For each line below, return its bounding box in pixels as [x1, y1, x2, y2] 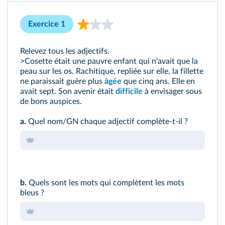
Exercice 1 [28, 20, 65, 28]
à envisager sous [143, 87, 202, 95]
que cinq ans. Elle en [122, 77, 195, 85]
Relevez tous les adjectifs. [20, 47, 109, 55]
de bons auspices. [20, 97, 82, 105]
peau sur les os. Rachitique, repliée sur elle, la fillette [20, 67, 203, 75]
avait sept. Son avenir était [20, 87, 116, 95]
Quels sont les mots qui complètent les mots [29, 179, 184, 187]
